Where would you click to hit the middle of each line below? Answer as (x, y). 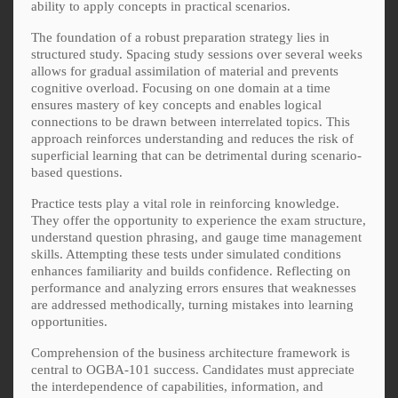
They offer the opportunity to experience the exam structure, (199, 220)
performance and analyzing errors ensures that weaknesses (194, 287)
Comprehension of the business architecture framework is (191, 352)
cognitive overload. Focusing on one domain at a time (181, 88)
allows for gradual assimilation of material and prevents (185, 71)
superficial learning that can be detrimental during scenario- (196, 155)
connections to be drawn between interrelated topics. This (191, 121)
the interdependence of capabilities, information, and (177, 386)
